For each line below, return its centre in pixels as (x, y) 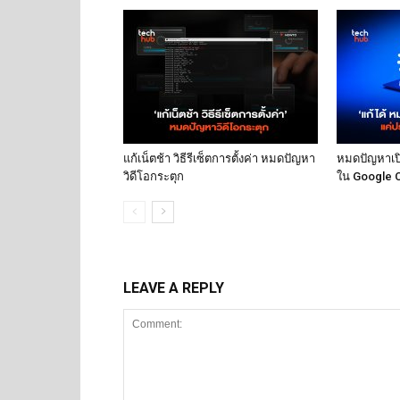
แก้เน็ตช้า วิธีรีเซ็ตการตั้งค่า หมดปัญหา (219, 158)
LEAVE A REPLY (174, 288)
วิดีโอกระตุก (154, 176)
